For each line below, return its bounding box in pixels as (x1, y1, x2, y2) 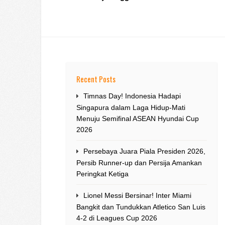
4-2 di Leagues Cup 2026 (76, 214, 157, 222)
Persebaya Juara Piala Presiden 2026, (83, 147, 205, 156)
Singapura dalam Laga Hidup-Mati (76, 103, 185, 112)
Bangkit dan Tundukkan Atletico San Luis (76, 203, 205, 211)
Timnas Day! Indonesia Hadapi (83, 92, 181, 100)
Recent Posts (76, 73, 116, 85)
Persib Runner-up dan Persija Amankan (76, 159, 202, 167)
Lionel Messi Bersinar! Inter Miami (83, 191, 191, 200)
